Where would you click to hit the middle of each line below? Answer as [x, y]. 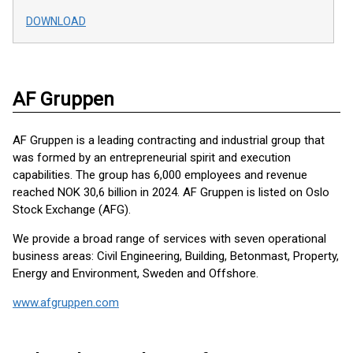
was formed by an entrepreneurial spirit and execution [152, 157]
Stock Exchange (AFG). [72, 209]
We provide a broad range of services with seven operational [169, 238]
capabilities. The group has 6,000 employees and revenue [160, 175]
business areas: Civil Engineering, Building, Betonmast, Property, [176, 256]
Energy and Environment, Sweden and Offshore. [136, 273]
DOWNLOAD [56, 21]
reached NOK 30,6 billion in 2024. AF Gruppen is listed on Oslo [171, 192]
